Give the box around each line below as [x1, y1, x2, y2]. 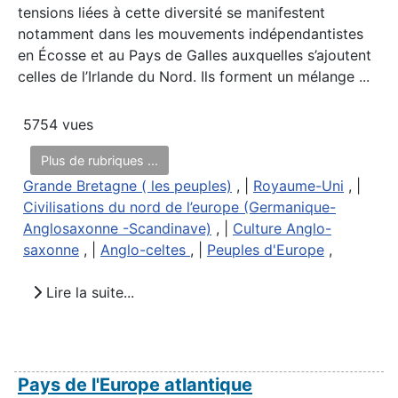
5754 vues [23, 115, 93, 133]
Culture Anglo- [233, 219, 331, 237]
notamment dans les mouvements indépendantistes [18, 24, 363, 43]
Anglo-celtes [100, 240, 190, 259]
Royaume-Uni [253, 176, 344, 195]
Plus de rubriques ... [41, 152, 158, 168]
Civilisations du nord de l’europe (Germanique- [23, 197, 336, 216]
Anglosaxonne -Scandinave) [23, 219, 211, 237]
